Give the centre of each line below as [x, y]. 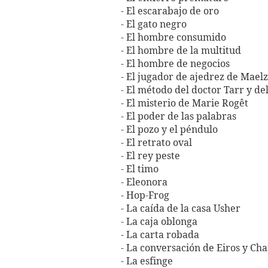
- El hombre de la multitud [181, 51]
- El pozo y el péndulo [169, 130]
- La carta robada [160, 235]
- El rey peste [150, 156]
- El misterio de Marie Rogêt [185, 103]
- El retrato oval [156, 143]
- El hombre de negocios [175, 64]
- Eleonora [144, 182]
